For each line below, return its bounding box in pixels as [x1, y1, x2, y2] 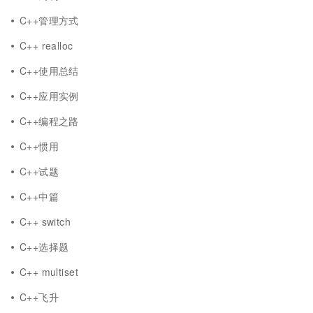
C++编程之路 [20, 114, 79, 128]
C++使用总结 [20, 64, 79, 78]
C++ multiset [20, 265, 78, 279]
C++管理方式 [20, 13, 79, 27]
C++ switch [20, 214, 71, 228]
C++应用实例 [20, 89, 79, 103]
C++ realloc [20, 38, 73, 52]
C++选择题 [20, 240, 69, 254]
